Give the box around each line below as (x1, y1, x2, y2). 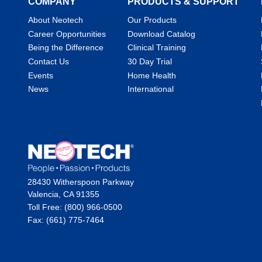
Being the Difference (28, 43, 104, 53)
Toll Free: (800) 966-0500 (27, 202, 122, 212)
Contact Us (28, 56, 69, 66)
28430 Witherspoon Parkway (27, 177, 134, 187)
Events (28, 70, 53, 80)
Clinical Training (127, 43, 186, 53)
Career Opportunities (28, 29, 106, 39)
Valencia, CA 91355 (27, 189, 99, 199)
